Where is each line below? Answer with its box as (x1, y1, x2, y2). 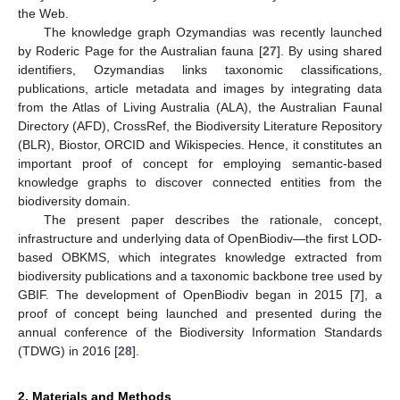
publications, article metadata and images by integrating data (18, 81, 382, 96)
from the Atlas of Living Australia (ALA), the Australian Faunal (18, 100, 382, 115)
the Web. (18, 6, 69, 21)
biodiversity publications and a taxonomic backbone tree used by (18, 269, 382, 284)
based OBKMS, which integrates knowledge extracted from (18, 250, 382, 265)
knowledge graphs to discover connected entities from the (18, 175, 382, 190)
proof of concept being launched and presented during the (18, 306, 382, 321)
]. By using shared (276, 44, 383, 59)
